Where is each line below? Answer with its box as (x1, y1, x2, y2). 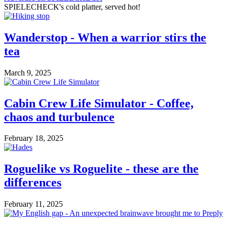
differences (4, 176, 61, 190)
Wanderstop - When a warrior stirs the (4, 30, 206, 44)
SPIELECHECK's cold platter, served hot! (4, 2, 140, 11)
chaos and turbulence (4, 110, 115, 124)
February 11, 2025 (4, 200, 63, 209)
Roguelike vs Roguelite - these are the (4, 162, 199, 176)
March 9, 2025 (4, 68, 51, 77)
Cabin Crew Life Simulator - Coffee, (4, 96, 194, 110)
